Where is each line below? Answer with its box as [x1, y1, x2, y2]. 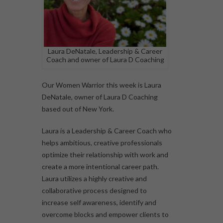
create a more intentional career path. [42, 162, 159, 171]
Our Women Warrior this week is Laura [42, 81, 161, 90]
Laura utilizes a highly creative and [42, 174, 147, 183]
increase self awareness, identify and [42, 198, 156, 207]
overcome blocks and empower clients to [42, 210, 169, 219]
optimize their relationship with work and [42, 150, 168, 159]
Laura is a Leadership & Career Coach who [42, 126, 172, 135]
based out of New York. [42, 105, 115, 113]
